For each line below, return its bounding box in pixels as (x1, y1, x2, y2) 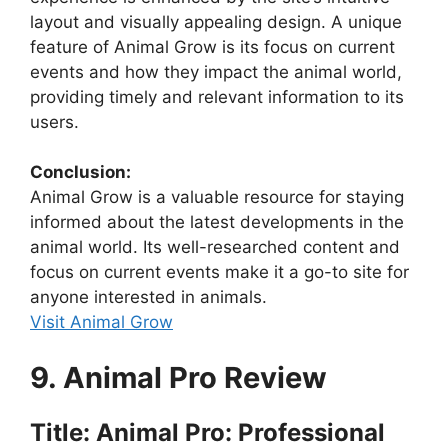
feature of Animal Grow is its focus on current (30, 36, 395, 57)
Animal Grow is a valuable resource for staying (30, 187, 404, 208)
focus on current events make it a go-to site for (30, 262, 409, 283)
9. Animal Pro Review (30, 359, 327, 395)
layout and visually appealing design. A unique (30, 11, 402, 32)
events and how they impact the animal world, (30, 61, 402, 82)
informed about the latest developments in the (30, 212, 404, 233)
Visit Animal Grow (30, 312, 173, 333)
